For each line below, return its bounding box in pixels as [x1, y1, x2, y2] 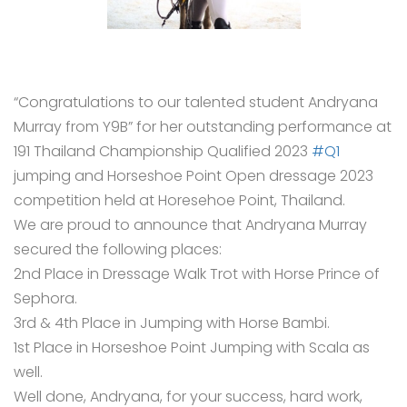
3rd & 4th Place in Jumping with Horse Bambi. [14, 313, 330, 334]
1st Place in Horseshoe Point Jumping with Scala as [14, 337, 370, 359]
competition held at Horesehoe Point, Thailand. [14, 190, 345, 212]
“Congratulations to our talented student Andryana [14, 92, 378, 114]
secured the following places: [14, 239, 222, 261]
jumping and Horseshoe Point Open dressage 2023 [14, 165, 373, 187]
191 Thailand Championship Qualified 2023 [14, 141, 312, 163]
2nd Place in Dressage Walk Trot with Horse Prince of [14, 263, 380, 285]
